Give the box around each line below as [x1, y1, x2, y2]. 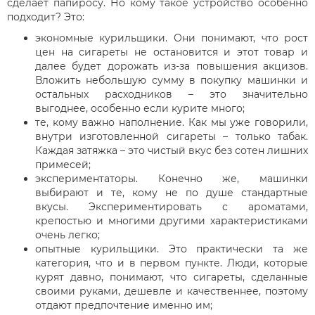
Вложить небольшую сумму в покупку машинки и [35, 73, 308, 86]
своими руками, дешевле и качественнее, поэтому [35, 284, 308, 297]
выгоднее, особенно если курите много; [35, 101, 245, 115]
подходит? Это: [7, 10, 84, 23]
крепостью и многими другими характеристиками [35, 214, 308, 227]
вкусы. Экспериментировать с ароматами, [35, 200, 308, 213]
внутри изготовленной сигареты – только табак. [35, 129, 308, 143]
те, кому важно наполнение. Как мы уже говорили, [35, 115, 308, 129]
